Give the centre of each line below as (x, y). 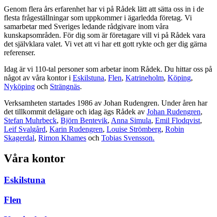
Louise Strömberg (134, 129)
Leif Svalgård (25, 129)
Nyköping (19, 87)
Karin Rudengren (76, 129)
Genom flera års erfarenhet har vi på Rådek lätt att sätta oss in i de (104, 9)
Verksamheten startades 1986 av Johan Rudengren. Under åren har (106, 103)
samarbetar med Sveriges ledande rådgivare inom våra (86, 27)
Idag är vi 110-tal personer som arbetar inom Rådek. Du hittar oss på (108, 69)
